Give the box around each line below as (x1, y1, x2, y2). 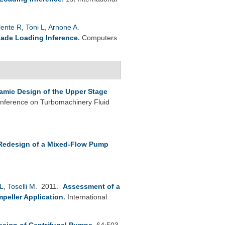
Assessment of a (63, 182, 120, 190)
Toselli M (8, 182, 35, 190)
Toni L (26, 23, 45, 31)
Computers (82, 33, 117, 42)
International (67, 192, 107, 201)
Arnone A (48, 23, 77, 31)
